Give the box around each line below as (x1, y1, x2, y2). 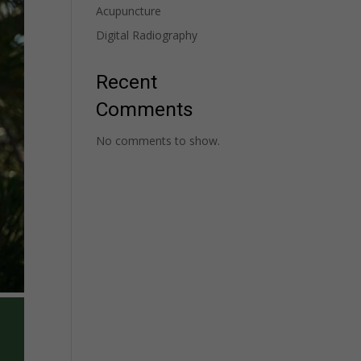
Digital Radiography (96, 27, 198, 43)
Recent (96, 68, 158, 97)
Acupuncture (96, 3, 162, 19)
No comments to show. (96, 133, 221, 148)
